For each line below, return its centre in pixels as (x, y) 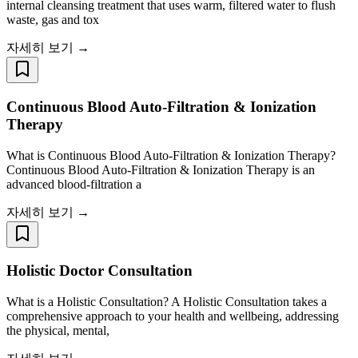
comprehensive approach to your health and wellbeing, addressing (173, 316)
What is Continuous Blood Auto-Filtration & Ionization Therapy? (171, 155)
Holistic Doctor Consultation (99, 271)
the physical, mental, (58, 330)
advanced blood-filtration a (74, 184)
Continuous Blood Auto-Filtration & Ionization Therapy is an (161, 169)
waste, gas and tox (53, 20)
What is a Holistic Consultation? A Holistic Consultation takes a (167, 301)
